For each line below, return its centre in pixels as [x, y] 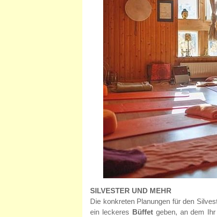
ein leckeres [111, 212]
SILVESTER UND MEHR [131, 191]
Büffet [142, 212]
